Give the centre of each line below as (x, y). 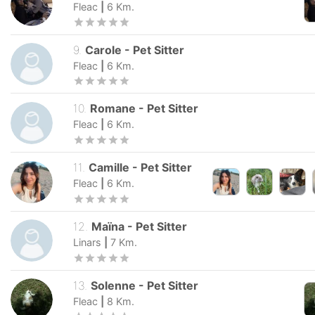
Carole (105, 50)
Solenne (114, 285)
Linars (87, 242)
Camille (109, 168)
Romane (115, 109)
